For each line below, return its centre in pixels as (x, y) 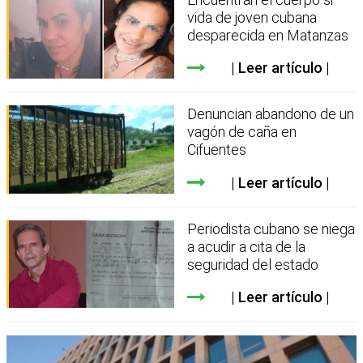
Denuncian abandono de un (271, 114)
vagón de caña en (242, 132)
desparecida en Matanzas (268, 35)
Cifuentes (217, 150)
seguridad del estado (253, 264)
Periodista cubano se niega (271, 228)
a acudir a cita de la (247, 246)
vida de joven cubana (252, 17)
